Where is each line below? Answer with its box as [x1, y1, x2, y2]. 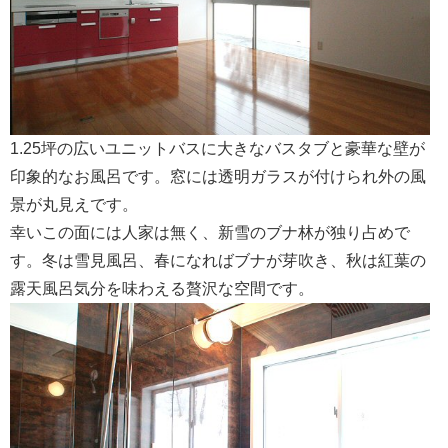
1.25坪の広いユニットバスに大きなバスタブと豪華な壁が [10, 140, 425, 157]
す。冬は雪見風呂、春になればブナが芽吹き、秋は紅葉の [10, 252, 426, 269]
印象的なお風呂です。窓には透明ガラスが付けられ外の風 [10, 168, 426, 185]
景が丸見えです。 [10, 196, 138, 213]
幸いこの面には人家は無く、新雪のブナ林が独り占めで [10, 224, 410, 241]
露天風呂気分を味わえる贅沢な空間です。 [10, 280, 314, 297]
